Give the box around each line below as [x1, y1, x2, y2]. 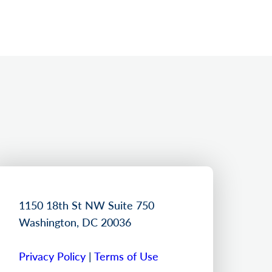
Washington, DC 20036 [19, 214, 131, 229]
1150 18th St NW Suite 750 [19, 197, 154, 212]
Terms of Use [94, 248, 158, 263]
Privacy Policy [19, 248, 86, 263]
